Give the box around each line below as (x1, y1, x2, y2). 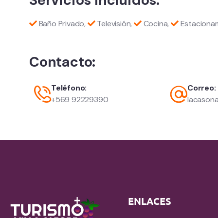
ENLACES (128, 194, 171, 207)
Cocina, (141, 18, 171, 29)
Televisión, (95, 18, 134, 29)
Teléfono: (51, 82, 87, 93)
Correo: (187, 82, 216, 93)
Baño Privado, (36, 18, 88, 29)
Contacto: (29, 52, 96, 71)
